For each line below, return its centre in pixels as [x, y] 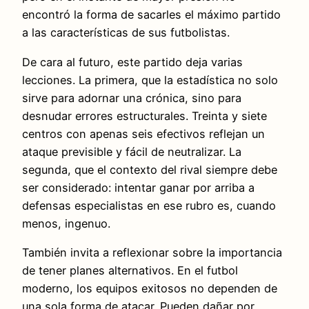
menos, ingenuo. [66, 223]
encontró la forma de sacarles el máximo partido [151, 15]
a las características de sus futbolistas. [126, 33]
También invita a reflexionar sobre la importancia [152, 253]
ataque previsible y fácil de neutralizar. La [132, 151]
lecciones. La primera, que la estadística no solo [150, 80]
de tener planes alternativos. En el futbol [130, 271]
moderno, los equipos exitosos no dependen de [150, 289]
